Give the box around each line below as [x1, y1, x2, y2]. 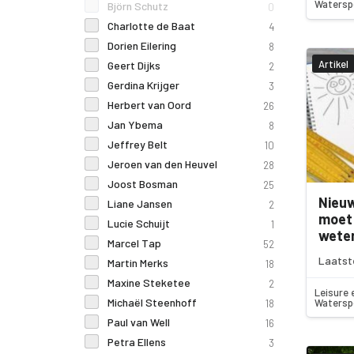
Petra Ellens [107, 335, 166, 348]
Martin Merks [107, 256, 168, 269]
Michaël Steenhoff [107, 296, 197, 309]
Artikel [318, 57, 348, 70]
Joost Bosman [107, 177, 178, 190]
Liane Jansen [107, 197, 172, 210]
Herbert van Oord [107, 98, 191, 111]
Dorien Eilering [107, 39, 176, 52]
